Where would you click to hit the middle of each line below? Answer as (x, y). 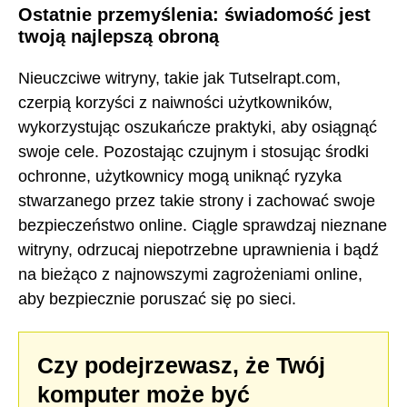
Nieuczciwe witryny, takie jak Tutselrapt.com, (179, 79)
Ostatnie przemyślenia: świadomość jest (194, 14)
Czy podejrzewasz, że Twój (181, 365)
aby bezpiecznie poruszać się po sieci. (157, 299)
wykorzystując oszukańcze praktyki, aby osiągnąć (198, 128)
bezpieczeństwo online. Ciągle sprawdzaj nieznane (203, 226)
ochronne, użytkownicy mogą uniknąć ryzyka (180, 177)
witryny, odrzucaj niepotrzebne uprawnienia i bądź (199, 250)
